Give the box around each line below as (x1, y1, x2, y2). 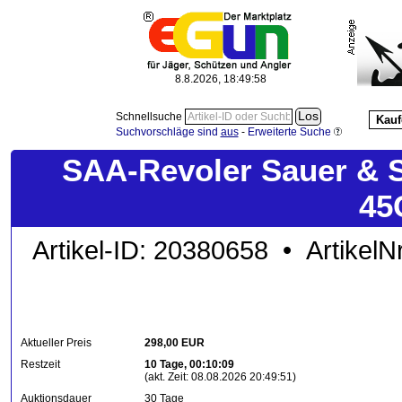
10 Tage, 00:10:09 (144, 358, 234, 371)
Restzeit (21, 358, 60, 371)
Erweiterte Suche (247, 126, 331, 137)
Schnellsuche (115, 110, 185, 123)
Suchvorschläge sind (115, 126, 221, 137)
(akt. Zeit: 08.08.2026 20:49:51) (144, 371, 296, 383)
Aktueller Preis (21, 336, 92, 349)
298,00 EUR (144, 336, 205, 349)
